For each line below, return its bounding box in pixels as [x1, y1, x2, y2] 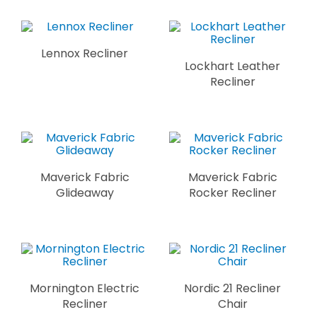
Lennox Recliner [41, 45, 128, 62]
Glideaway [55, 184, 114, 201]
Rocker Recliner [188, 184, 277, 201]
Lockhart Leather [185, 57, 280, 74]
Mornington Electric [30, 279, 139, 296]
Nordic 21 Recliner [184, 279, 281, 296]
